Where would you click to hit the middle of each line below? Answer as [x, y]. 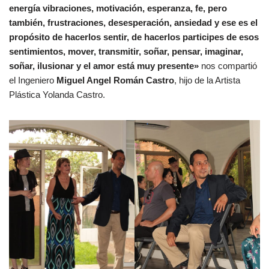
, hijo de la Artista [207, 80]
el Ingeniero [33, 80]
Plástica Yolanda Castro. [57, 95]
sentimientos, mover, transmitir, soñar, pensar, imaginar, [126, 52]
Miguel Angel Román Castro [115, 80]
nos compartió [228, 66]
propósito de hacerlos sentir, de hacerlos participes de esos [134, 37]
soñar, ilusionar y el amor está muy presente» [104, 66]
